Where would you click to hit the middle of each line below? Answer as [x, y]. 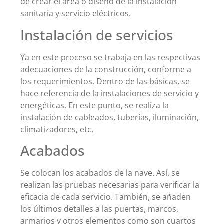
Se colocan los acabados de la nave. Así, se [100, 173]
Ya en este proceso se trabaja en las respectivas [110, 57]
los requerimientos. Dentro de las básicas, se [105, 81]
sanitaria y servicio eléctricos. [76, 14]
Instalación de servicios [97, 35]
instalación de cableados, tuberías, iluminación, [110, 117]
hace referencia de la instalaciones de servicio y [110, 93]
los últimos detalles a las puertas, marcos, [99, 209]
